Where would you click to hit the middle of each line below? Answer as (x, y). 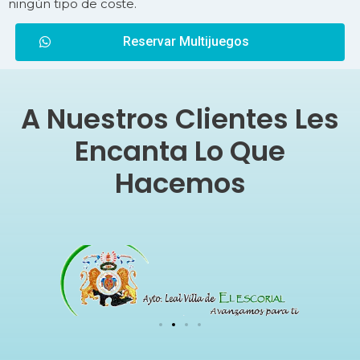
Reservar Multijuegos (186, 42)
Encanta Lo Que (180, 151)
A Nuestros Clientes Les (180, 119)
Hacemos (180, 184)
